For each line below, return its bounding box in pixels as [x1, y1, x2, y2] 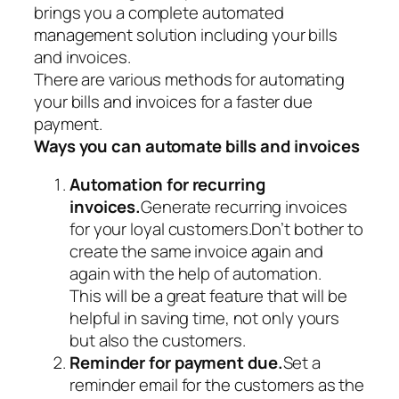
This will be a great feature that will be [69, 284, 347, 308]
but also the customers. [69, 329, 246, 353]
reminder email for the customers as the [69, 373, 365, 397]
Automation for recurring [69, 173, 265, 197]
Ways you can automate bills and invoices [34, 134, 360, 158]
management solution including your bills [34, 22, 338, 46]
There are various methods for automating [34, 67, 345, 91]
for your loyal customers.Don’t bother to [69, 217, 363, 241]
